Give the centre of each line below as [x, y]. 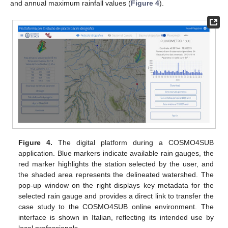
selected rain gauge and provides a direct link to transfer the [116, 196]
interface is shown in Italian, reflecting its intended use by [116, 217]
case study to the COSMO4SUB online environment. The [116, 206]
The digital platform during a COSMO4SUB [133, 142]
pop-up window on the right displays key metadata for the [116, 185]
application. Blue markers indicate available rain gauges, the [116, 153]
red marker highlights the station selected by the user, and [116, 164]
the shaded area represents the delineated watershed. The [116, 174]
